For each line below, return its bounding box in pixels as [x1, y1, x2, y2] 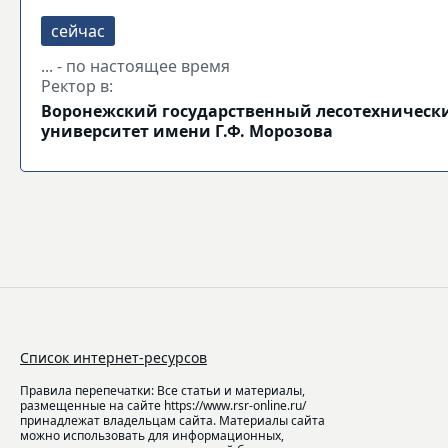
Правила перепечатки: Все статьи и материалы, [20, 382, 305, 399]
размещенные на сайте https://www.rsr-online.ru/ [20, 397, 306, 414]
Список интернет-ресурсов [20, 348, 207, 367]
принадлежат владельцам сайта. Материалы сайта [20, 412, 325, 429]
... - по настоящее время [41, 55, 230, 77]
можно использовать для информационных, [20, 427, 284, 444]
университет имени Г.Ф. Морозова [41, 120, 333, 142]
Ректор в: [41, 75, 113, 97]
